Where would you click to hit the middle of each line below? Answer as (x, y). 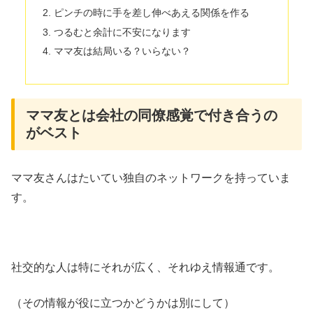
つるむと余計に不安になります (122, 32)
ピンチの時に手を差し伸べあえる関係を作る (151, 12)
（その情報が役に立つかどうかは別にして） (123, 303)
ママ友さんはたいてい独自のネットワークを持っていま (151, 177)
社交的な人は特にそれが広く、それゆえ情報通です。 (145, 268)
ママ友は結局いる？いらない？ (122, 51)
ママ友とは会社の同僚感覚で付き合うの (152, 116)
